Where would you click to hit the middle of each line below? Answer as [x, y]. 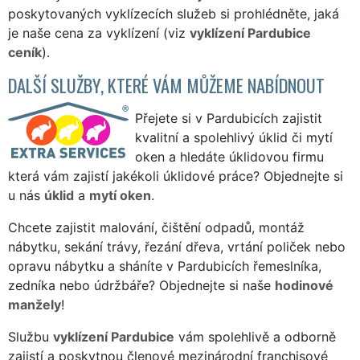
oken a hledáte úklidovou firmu [229, 156]
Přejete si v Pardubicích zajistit [229, 118]
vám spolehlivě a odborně [255, 336]
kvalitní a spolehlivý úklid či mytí [234, 137]
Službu [31, 336]
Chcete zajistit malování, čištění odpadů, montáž [156, 227]
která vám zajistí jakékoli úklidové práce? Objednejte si [176, 176]
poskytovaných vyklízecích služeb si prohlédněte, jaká [174, 13]
